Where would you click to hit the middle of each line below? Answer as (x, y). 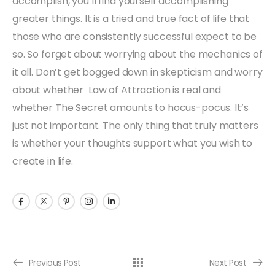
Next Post (228, 262)
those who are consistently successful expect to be (134, 36)
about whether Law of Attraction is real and (117, 90)
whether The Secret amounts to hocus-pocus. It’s (130, 107)
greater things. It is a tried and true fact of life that (131, 18)
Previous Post (55, 262)
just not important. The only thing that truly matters (135, 125)
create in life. (43, 161)
